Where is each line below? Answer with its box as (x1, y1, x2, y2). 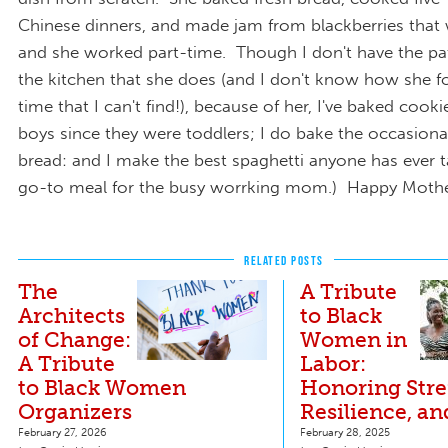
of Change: (18, 326, 131, 352)
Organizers (18, 398, 132, 424)
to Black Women (18, 374, 186, 400)
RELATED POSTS (244, 252, 324, 268)
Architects (18, 302, 125, 328)
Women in (300, 326, 407, 352)
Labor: (300, 350, 366, 376)
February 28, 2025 (300, 424, 390, 439)
